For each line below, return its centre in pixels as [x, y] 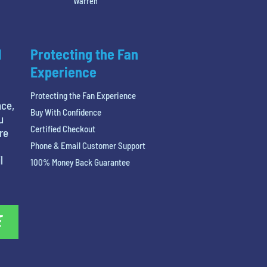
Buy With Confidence [66, 112]
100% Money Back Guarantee [80, 162]
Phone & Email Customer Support [88, 145]
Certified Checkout [63, 128]
